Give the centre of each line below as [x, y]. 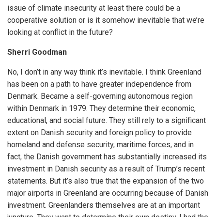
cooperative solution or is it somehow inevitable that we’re [106, 20]
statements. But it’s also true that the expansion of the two [106, 181]
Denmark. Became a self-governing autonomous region [100, 96]
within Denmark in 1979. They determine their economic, [101, 108]
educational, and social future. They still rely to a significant [107, 121]
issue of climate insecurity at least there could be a [94, 8]
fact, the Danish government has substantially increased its [107, 157]
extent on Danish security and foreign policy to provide [100, 133]
